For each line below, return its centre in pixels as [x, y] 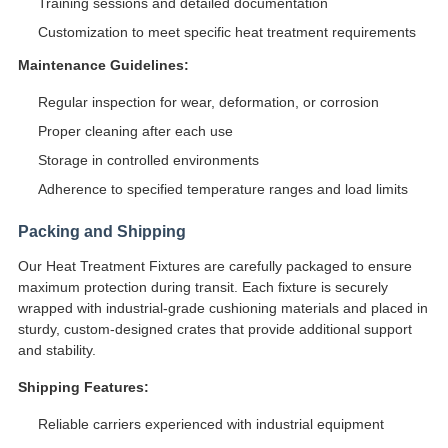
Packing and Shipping [101, 232]
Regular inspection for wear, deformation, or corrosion [208, 102]
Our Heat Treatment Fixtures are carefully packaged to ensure [214, 266]
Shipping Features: [83, 387]
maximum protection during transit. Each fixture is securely [202, 287]
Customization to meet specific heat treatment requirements [226, 32]
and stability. [56, 350]
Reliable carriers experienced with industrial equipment [210, 424]
